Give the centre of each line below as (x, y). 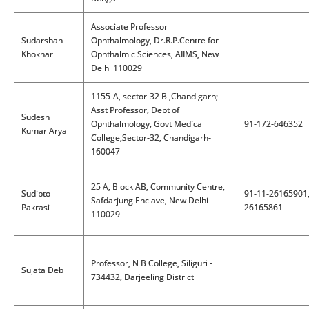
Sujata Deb (42, 270)
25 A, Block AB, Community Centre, (158, 187)
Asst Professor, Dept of (135, 110)
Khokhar (37, 54)
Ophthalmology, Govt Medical (148, 124)
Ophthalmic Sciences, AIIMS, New (155, 54)
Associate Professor (129, 27)
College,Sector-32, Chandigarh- (151, 138)
